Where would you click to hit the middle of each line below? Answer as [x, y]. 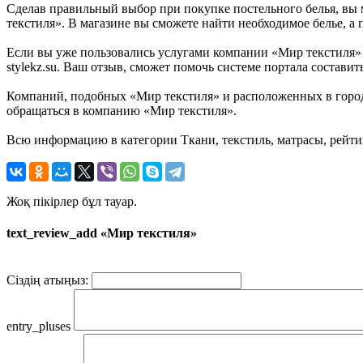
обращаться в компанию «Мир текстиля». [122, 110]
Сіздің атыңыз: [47, 280]
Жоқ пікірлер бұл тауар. [72, 201]
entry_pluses [38, 327]
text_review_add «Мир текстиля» [102, 233]
